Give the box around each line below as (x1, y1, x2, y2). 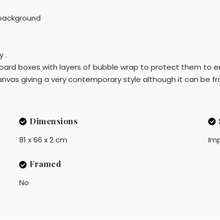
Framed (29, 158, 61, 169)
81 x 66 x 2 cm (19, 134, 67, 145)
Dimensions (29, 115, 78, 126)
